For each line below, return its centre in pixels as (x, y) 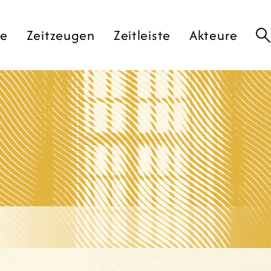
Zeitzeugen (60, 35)
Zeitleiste (142, 35)
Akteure (213, 35)
